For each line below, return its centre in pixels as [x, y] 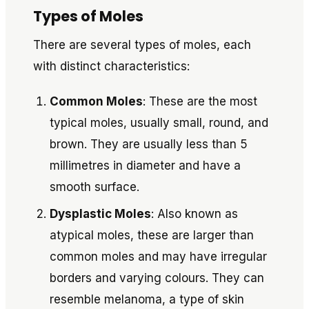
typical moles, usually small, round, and [159, 123]
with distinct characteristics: [111, 66]
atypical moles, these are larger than [152, 235]
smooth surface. [94, 187]
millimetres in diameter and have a [145, 166]
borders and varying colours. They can [157, 278]
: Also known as [195, 214]
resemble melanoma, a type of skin [147, 299]
